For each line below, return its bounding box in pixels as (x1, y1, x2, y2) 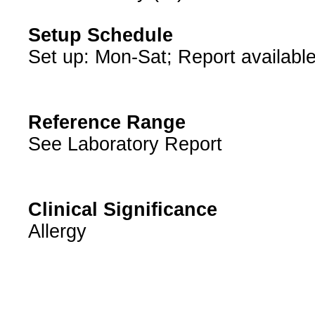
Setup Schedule (27, 25, 173, 46)
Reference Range (27, 112, 186, 134)
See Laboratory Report (27, 134, 222, 155)
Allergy (27, 221, 86, 243)
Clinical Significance (27, 199, 217, 221)
